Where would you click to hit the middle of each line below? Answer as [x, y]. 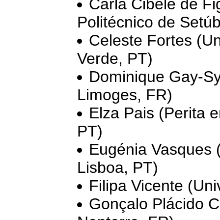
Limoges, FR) [125, 95]
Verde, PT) [115, 58]
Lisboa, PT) [118, 167]
